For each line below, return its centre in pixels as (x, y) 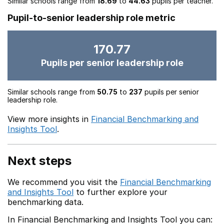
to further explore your (120, 192)
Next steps (39, 161)
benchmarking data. (45, 202)
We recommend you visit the (64, 182)
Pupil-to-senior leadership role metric (91, 18)
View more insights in (49, 119)
